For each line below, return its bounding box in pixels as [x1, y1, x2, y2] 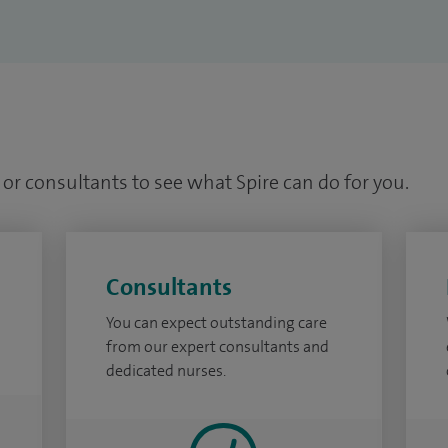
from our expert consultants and [105, 336, 329, 357]
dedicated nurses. [105, 360, 226, 381]
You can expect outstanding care [105, 312, 327, 333]
